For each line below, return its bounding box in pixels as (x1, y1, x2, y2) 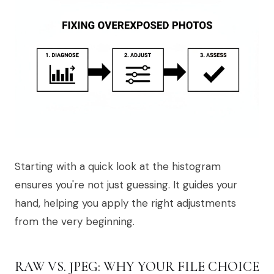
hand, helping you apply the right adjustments (15, 196, 236, 210)
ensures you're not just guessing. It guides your (15, 177, 237, 191)
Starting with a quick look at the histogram (15, 159, 221, 173)
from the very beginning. (15, 214, 135, 228)
